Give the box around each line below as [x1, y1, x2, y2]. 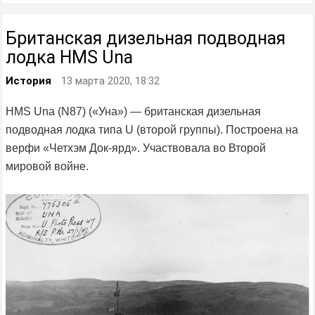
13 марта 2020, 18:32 [61, 74, 160, 87]
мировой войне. [6, 160, 89, 172]
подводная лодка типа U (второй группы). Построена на [6, 123, 298, 136]
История [6, 74, 51, 87]
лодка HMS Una [6, 46, 133, 67]
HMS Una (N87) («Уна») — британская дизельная [6, 105, 261, 117]
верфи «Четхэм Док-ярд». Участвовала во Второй [6, 141, 266, 154]
